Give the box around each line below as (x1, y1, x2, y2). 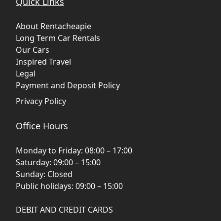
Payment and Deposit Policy (16, 79, 120, 91)
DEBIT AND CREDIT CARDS (16, 204, 113, 215)
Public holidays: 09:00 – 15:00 (16, 180, 123, 191)
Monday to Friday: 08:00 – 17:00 (16, 145, 132, 156)
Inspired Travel (16, 56, 71, 67)
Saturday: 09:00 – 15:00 (16, 156, 101, 168)
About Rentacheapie (16, 20, 91, 32)
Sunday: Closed (16, 168, 73, 180)
